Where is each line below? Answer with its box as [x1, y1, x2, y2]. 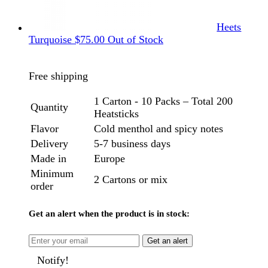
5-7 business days [94, 137, 170, 150]
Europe [94, 152, 125, 165]
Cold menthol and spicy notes [94, 122, 223, 135]
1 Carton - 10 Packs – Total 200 [94, 95, 233, 107]
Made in [31, 152, 66, 165]
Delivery [31, 137, 68, 150]
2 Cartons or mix [94, 173, 167, 185]
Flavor [31, 122, 59, 135]
